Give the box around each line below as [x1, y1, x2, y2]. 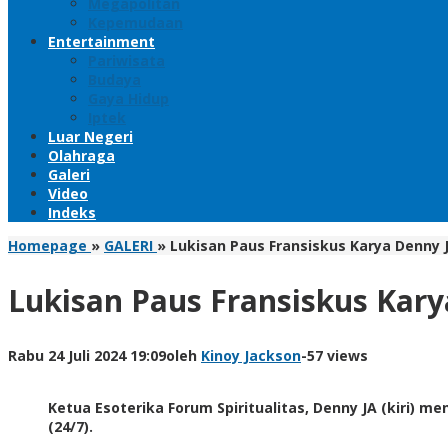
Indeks [48, 203, 96, 222]
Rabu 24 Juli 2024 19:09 [8, 345, 166, 365]
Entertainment [48, 32, 155, 51]
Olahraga [48, 146, 115, 165]
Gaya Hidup [88, 89, 169, 108]
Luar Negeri [48, 127, 133, 146]
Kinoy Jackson [201, 345, 301, 365]
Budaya [88, 70, 141, 89]
